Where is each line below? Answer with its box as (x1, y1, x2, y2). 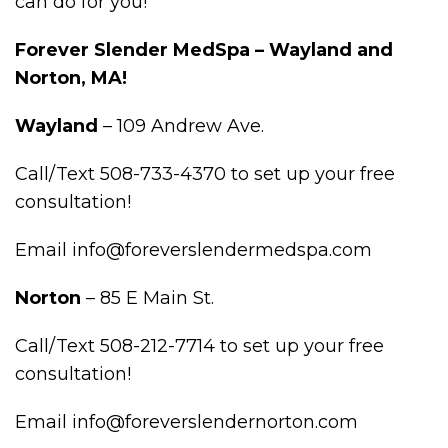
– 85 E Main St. (81, 287, 214, 310)
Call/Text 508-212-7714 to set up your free (15, 335, 384, 358)
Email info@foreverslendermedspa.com (15, 239, 372, 262)
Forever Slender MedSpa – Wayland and (15, 39, 393, 62)
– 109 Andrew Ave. (98, 115, 264, 138)
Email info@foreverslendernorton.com (15, 411, 358, 434)
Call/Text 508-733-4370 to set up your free (15, 163, 395, 186)
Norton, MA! (15, 67, 127, 90)
